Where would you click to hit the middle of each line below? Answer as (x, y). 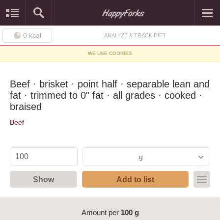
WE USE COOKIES (110, 53)
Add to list (135, 179)
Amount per (101, 212)
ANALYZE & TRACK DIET (135, 35)
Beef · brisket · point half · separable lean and (110, 84)
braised (26, 107)
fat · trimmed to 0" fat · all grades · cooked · (106, 95)
